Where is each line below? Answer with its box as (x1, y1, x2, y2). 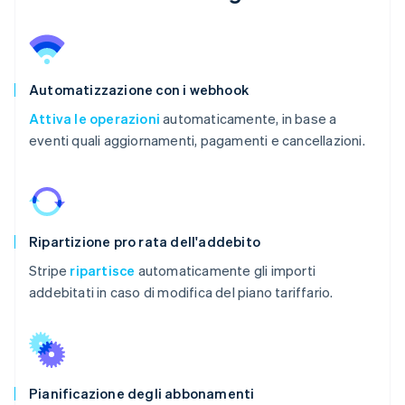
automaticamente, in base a (160, 108, 337, 127)
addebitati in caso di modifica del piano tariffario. (29, 282, 334, 301)
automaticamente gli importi (135, 260, 316, 279)
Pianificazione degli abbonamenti (29, 383, 255, 402)
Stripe (29, 260, 71, 279)
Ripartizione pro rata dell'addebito (29, 231, 260, 250)
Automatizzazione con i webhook (29, 80, 249, 99)
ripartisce (70, 260, 136, 279)
